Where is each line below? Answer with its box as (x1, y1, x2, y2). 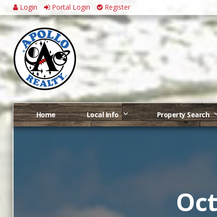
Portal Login (50, 2, 90, 12)
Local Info (86, 110, 119, 119)
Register (103, 2, 130, 12)
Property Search (156, 110, 210, 119)
